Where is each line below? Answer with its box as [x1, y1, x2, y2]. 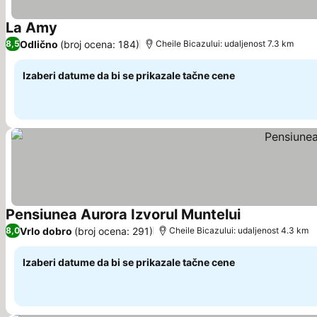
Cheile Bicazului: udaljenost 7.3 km [156, 38, 294, 49]
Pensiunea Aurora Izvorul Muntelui [6, 206, 241, 223]
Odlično [20, 38, 58, 50]
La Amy [6, 19, 57, 36]
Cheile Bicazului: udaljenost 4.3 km [169, 225, 309, 236]
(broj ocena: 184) [60, 38, 139, 50]
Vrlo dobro [20, 224, 72, 237]
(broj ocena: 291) [74, 224, 153, 237]
